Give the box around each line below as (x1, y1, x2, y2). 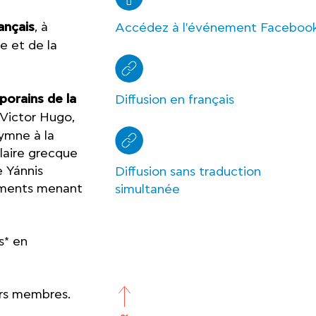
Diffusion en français (114, 92, 234, 107)
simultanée (114, 182, 180, 197)
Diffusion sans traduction (114, 164, 261, 179)
